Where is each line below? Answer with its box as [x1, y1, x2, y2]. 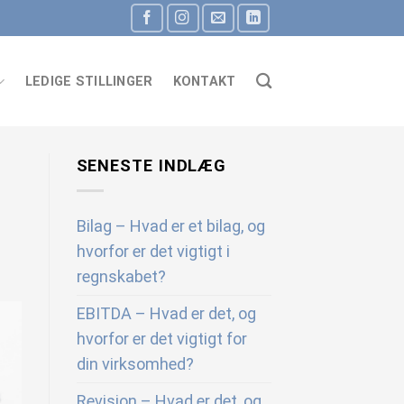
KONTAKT [172, 73, 236, 89]
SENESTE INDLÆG [76, 156, 227, 175]
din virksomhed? [76, 354, 194, 373]
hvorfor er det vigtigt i [76, 242, 230, 261]
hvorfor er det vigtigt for [76, 329, 247, 348]
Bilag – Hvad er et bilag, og [76, 216, 265, 235]
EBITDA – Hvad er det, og [76, 304, 256, 323]
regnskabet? [76, 267, 166, 286]
